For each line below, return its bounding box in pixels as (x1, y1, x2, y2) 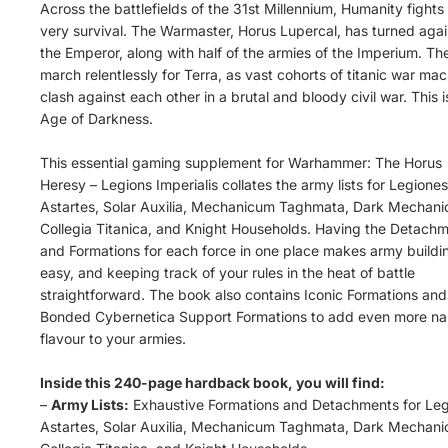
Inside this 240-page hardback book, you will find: (40, 374, 385, 392)
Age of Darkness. (40, 110, 153, 128)
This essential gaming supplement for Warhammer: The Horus (40, 154, 442, 172)
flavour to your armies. (40, 330, 186, 348)
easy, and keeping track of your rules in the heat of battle (40, 264, 415, 282)
